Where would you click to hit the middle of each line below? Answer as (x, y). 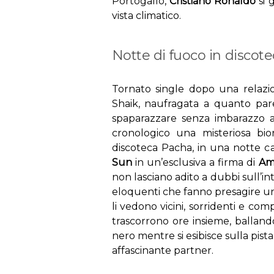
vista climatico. (146, 15)
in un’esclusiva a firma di (195, 162)
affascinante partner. (162, 250)
